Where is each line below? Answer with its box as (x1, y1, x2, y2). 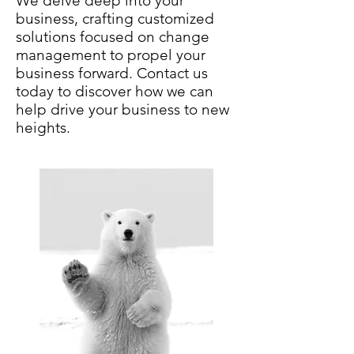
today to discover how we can (16, 82, 213, 100)
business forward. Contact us (16, 64, 208, 82)
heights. (16, 119, 70, 137)
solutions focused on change (16, 28, 209, 46)
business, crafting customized (16, 9, 214, 28)
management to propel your (16, 46, 205, 64)
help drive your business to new (16, 100, 229, 119)
